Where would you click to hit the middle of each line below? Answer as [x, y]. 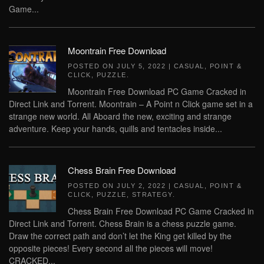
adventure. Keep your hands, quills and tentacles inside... [115, 128]
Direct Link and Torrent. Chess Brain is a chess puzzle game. [123, 223]
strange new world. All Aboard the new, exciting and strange [120, 116]
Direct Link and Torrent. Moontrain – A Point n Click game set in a [131, 104]
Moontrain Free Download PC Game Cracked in [157, 91]
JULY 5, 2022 [141, 66]
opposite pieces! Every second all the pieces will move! [111, 248]
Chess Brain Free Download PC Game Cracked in [161, 211]
